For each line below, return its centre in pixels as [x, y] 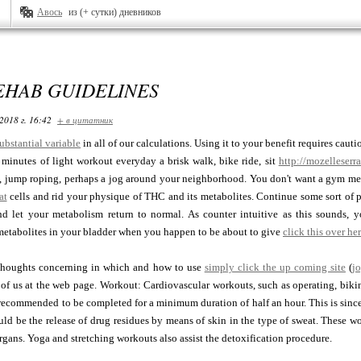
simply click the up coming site [275, 267]
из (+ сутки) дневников [115, 12]
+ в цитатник [85, 120]
